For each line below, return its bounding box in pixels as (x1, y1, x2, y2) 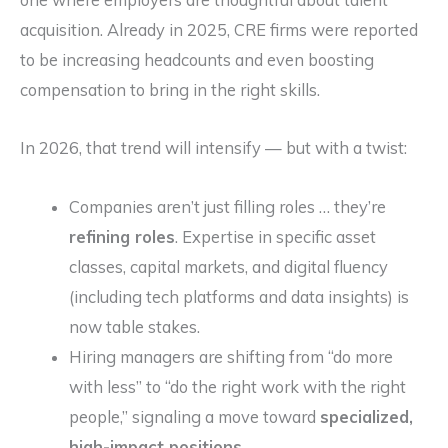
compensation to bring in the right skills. (20, 79, 320, 100)
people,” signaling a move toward (69, 406, 321, 427)
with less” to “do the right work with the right (69, 376, 407, 397)
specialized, (320, 406, 414, 427)
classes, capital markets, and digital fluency (69, 256, 389, 277)
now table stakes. (69, 316, 201, 337)
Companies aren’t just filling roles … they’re (69, 196, 387, 217)
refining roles (69, 226, 176, 247)
